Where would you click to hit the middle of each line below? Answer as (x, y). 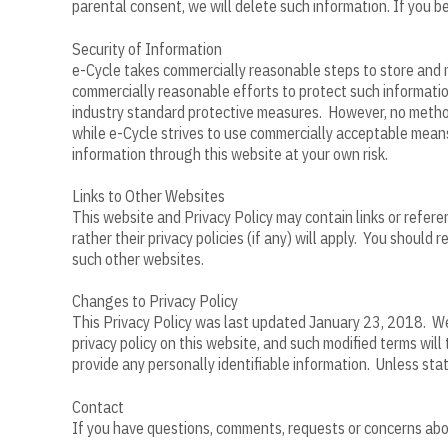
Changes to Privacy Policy (155, 301)
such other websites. (138, 258)
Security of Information (147, 48)
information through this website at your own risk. (230, 153)
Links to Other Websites (148, 195)
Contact (98, 406)
